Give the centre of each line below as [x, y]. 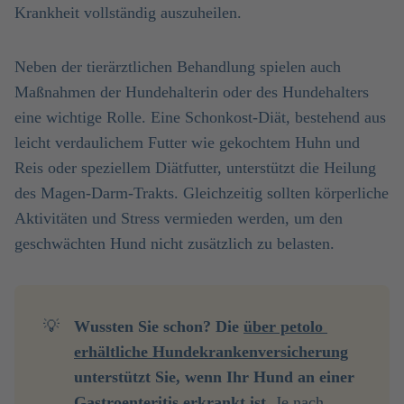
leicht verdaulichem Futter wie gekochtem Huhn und [187, 142]
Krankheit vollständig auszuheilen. [128, 13]
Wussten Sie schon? [142, 326]
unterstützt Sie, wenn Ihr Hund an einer [214, 377]
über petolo [283, 326]
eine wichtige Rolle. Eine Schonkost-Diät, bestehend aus [200, 117]
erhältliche [113, 352]
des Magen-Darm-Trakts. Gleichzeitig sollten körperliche [202, 193]
